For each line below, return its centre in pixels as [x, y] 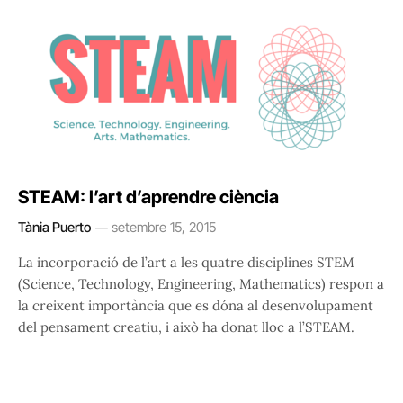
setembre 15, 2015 [164, 228]
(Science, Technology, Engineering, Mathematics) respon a [201, 284]
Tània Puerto [54, 228]
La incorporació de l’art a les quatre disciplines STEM [186, 263]
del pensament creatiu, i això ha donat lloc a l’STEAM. [186, 327]
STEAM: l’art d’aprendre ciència [148, 197]
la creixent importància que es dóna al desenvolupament [196, 306]
